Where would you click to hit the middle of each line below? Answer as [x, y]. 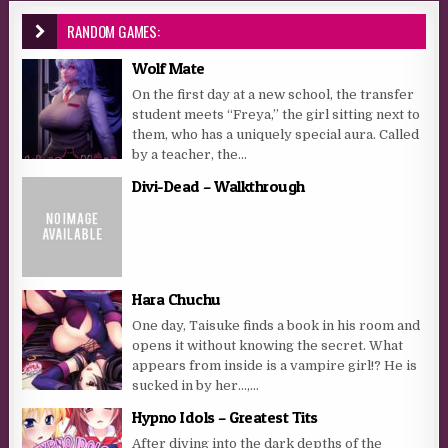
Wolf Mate [168, 68]
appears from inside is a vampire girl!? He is [275, 366]
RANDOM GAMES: [113, 31]
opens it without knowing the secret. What [268, 346]
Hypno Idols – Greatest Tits [225, 417]
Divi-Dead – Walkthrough [218, 186]
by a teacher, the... [190, 155]
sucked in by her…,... [196, 386]
